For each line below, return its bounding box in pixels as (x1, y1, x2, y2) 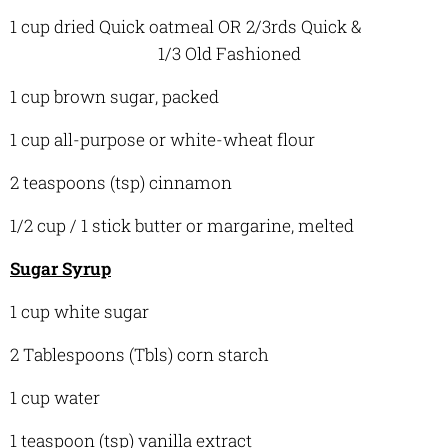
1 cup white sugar (10, 299, 149, 323)
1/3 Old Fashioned (10, 41, 301, 65)
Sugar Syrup (10, 256, 111, 280)
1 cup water (10, 385, 100, 409)
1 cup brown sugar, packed (10, 84, 239, 108)
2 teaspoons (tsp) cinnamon (10, 170, 232, 194)
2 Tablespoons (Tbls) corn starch (10, 342, 269, 366)
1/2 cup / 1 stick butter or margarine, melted (10, 213, 354, 237)
